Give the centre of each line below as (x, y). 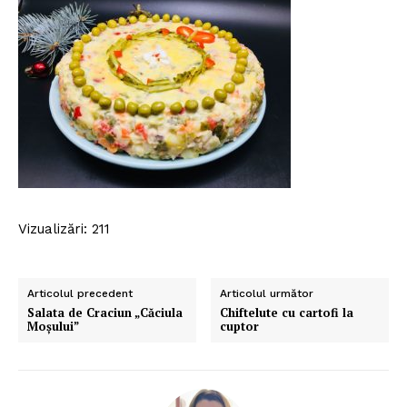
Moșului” (53, 326)
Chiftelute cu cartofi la (287, 312)
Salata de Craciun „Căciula (105, 312)
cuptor (240, 326)
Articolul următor (267, 293)
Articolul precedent (80, 293)
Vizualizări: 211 (64, 228)
